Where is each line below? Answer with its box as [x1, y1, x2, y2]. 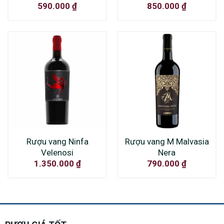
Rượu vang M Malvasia [124, 136, 209, 146]
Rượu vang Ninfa [26, 136, 88, 146]
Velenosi [41, 147, 73, 157]
